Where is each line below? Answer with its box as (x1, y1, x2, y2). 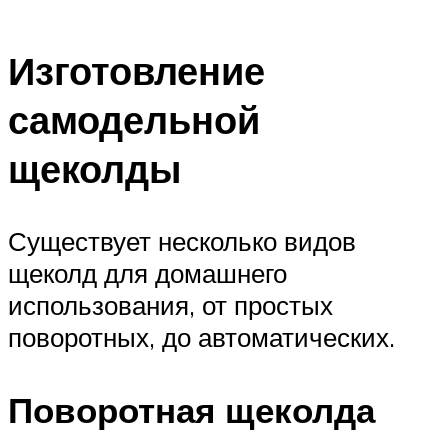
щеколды (8, 143, 181, 193)
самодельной (8, 94, 260, 144)
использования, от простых (8, 288, 333, 321)
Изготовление (8, 45, 265, 95)
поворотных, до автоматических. (8, 320, 395, 353)
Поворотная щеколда (8, 387, 375, 432)
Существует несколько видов (8, 224, 356, 257)
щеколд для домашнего (8, 256, 287, 289)
